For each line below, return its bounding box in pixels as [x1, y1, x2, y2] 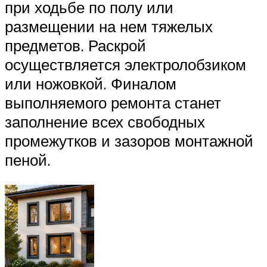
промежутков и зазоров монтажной [5, 131, 253, 151]
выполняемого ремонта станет [5, 93, 221, 113]
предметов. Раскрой [5, 36, 146, 55]
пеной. [5, 150, 51, 170]
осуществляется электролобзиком [5, 55, 246, 74]
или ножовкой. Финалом [5, 74, 176, 94]
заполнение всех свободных [5, 112, 205, 132]
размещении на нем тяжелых [5, 17, 213, 36]
